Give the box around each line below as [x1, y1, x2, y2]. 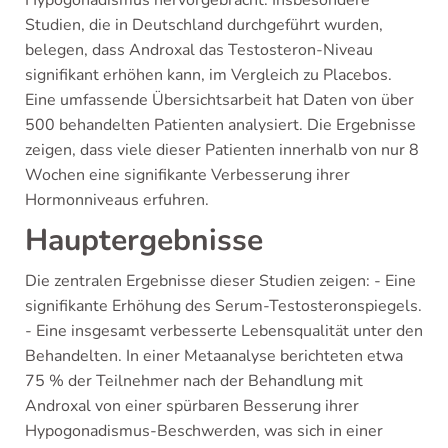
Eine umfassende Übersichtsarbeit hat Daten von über [25, 89, 414, 111]
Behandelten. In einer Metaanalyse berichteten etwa [25, 345, 403, 367]
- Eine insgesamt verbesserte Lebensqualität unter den [25, 320, 423, 342]
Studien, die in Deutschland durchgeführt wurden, [25, 14, 383, 36]
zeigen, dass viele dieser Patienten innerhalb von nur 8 [25, 139, 419, 161]
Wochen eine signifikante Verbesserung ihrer [25, 164, 350, 186]
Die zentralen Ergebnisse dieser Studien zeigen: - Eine [25, 270, 416, 292]
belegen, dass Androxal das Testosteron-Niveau [25, 39, 373, 61]
